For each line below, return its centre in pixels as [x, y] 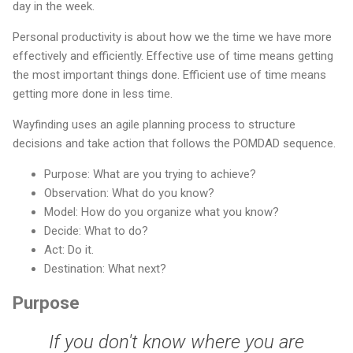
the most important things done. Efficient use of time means [169, 75]
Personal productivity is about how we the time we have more [172, 37]
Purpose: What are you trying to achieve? [150, 175]
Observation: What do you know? [129, 193]
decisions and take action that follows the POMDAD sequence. [174, 144]
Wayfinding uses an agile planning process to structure [154, 125]
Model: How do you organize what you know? [162, 212]
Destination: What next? [105, 269]
